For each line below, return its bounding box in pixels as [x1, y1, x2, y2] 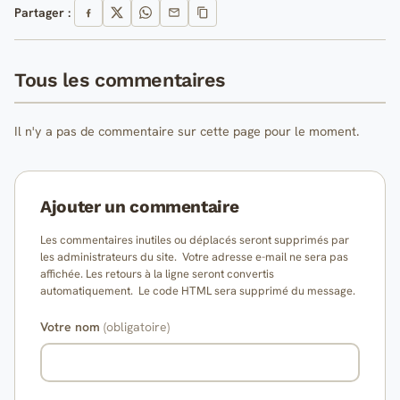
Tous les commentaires [14, 69, 225, 92]
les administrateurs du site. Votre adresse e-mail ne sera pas [40, 249, 348, 265]
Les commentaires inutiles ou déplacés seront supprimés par [40, 232, 349, 248]
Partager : [14, 4, 71, 21]
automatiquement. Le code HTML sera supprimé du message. [40, 283, 358, 299]
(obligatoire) [104, 319, 170, 336]
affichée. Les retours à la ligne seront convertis [40, 266, 274, 282]
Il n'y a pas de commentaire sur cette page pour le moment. [14, 123, 359, 140]
